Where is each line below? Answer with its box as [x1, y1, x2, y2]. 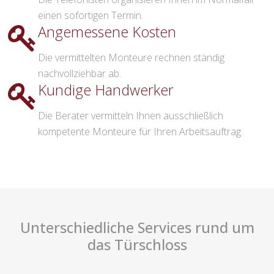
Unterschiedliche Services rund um [20, 218, 254, 238]
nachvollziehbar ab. [38, 67, 121, 81]
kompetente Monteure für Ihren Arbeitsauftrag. [38, 125, 243, 139]
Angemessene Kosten [38, 22, 176, 42]
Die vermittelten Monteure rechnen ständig [38, 51, 224, 65]
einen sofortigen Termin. [38, 9, 143, 23]
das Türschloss [87, 235, 187, 255]
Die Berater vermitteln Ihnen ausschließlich [38, 109, 223, 123]
